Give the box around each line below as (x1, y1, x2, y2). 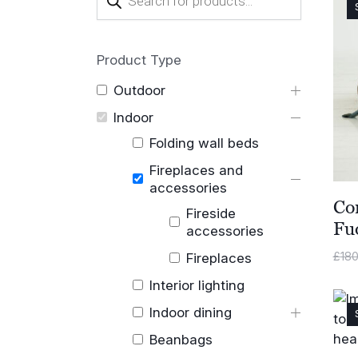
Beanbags (149, 331, 213, 348)
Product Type (96, 51, 181, 68)
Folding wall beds (149, 134, 260, 151)
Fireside (185, 205, 236, 221)
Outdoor (113, 82, 165, 98)
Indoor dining (149, 304, 233, 320)
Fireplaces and (149, 161, 244, 178)
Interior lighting (149, 276, 245, 293)
